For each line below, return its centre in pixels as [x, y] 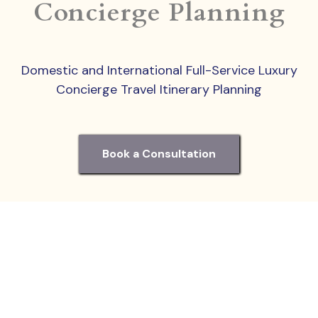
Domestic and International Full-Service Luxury [159, 71]
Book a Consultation [159, 154]
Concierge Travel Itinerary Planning [159, 90]
